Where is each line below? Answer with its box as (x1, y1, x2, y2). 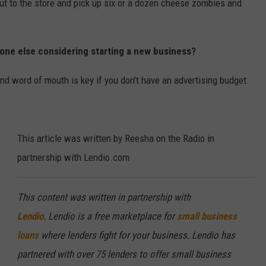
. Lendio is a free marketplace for (43, 210, 177, 222)
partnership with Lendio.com (17, 151, 129, 163)
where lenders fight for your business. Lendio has (39, 229, 235, 241)
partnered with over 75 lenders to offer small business (17, 248, 231, 260)
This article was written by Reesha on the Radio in (17, 132, 214, 144)
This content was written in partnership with (17, 191, 191, 203)
